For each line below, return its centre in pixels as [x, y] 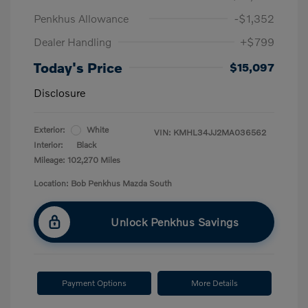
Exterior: [49, 130]
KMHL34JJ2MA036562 [220, 132]
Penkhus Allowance [81, 18]
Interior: [48, 145]
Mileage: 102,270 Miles [77, 160]
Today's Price [78, 67]
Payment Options [94, 283]
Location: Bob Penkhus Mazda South [103, 183]
